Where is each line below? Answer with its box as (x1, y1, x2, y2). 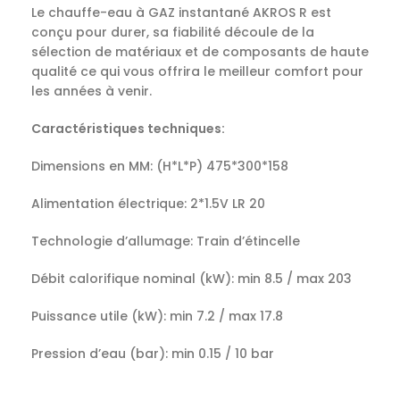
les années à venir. (31, 82, 152, 101)
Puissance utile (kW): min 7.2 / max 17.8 (31, 307, 283, 326)
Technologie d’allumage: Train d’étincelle (31, 232, 300, 251)
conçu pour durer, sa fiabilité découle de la (31, 23, 314, 42)
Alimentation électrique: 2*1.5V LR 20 (31, 195, 265, 213)
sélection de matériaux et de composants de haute (31, 43, 369, 62)
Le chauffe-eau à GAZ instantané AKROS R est (31, 4, 331, 22)
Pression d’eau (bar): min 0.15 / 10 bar (31, 345, 274, 363)
